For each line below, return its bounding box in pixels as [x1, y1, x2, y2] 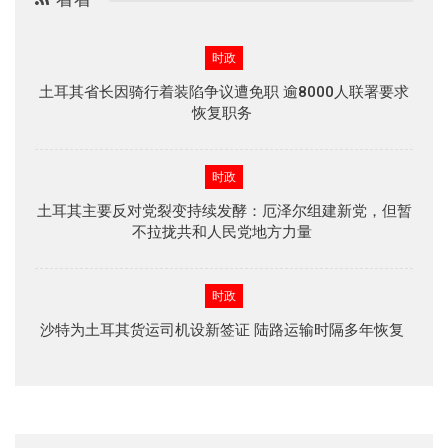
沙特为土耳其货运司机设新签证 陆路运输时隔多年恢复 [40, 320, 408, 339]
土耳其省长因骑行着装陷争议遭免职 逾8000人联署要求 [39, 82, 409, 101]
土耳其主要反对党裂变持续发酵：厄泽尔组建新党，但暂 [36, 201, 412, 220]
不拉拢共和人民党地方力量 [132, 222, 316, 241]
